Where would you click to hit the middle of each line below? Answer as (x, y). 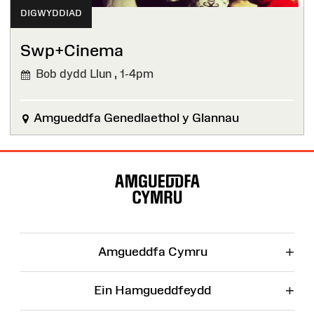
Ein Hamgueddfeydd (152, 291)
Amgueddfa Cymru (152, 252)
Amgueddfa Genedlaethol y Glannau (135, 118)
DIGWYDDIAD (51, 13)
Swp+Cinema (72, 50)
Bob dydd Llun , (75, 74)
